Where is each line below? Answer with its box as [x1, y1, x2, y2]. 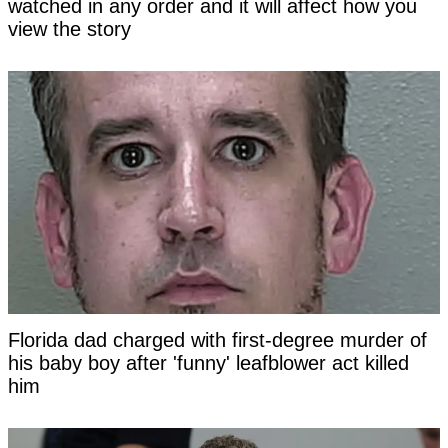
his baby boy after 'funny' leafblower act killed [8, 352, 409, 375]
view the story [8, 18, 131, 41]
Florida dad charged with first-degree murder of [8, 329, 427, 352]
